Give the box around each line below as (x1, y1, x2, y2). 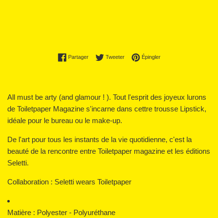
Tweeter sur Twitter (124, 53, 169, 59)
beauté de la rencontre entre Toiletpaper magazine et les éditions (7, 146, 210, 155)
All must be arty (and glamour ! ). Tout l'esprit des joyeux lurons (7, 92, 206, 101)
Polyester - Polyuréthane (37, 208, 115, 217)
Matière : (7, 208, 37, 217)
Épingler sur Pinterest (160, 53, 211, 59)
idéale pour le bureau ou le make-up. (7, 116, 122, 125)
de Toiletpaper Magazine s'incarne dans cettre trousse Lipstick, (7, 104, 206, 113)
